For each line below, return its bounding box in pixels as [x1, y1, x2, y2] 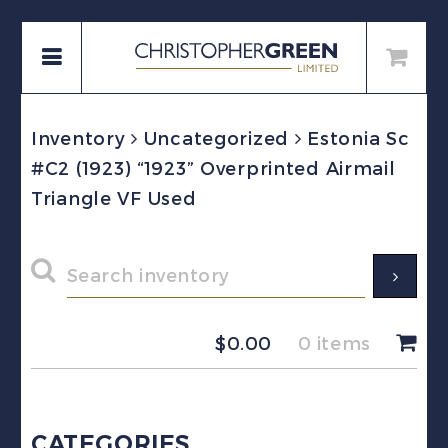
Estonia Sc [301, 128, 410, 150]
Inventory [31, 128, 126, 150]
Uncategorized [137, 128, 295, 150]
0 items [297, 333, 371, 355]
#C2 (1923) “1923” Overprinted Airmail [31, 158, 396, 180]
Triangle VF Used [31, 188, 197, 210]
